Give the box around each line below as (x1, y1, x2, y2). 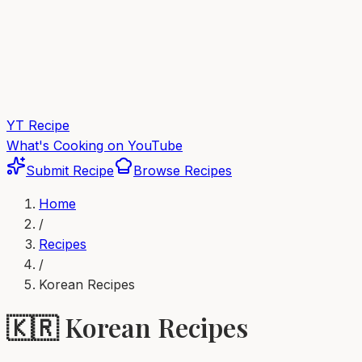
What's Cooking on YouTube (6, 137, 183, 154)
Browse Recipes (133, 162, 232, 179)
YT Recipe (6, 117, 69, 133)
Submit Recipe (26, 162, 114, 179)
